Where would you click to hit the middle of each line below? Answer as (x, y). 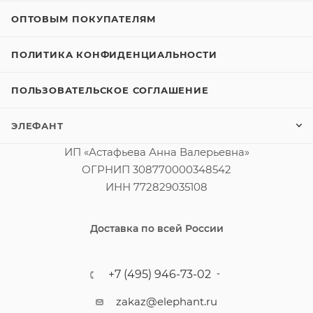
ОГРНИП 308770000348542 (156, 169)
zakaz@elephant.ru (167, 301)
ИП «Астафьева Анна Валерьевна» (156, 152)
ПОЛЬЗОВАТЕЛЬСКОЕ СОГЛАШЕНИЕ (110, 90)
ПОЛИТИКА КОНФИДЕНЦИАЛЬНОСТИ (114, 54)
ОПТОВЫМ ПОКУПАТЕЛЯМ (84, 19)
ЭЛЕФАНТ (37, 126)
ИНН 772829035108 (156, 187)
